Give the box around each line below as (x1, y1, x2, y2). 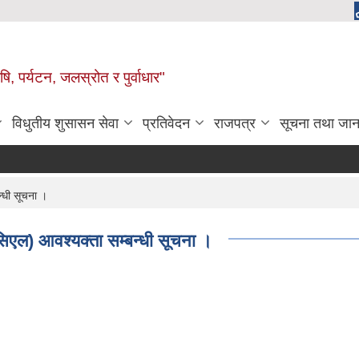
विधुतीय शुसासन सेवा (12, 115, 119, 131)
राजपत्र (214, 115, 256, 131)
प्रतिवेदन (143, 115, 190, 131)
